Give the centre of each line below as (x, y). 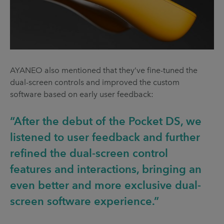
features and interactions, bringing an (106, 169)
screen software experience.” (84, 201)
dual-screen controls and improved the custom (95, 82)
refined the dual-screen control (89, 153)
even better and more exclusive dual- (105, 185)
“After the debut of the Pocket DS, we (106, 121)
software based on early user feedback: (82, 94)
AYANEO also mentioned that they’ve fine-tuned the (104, 70)
